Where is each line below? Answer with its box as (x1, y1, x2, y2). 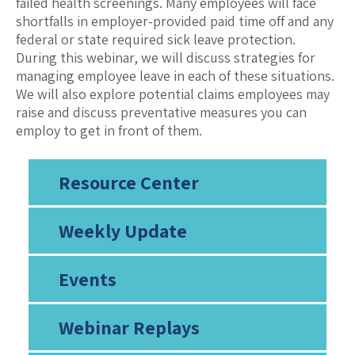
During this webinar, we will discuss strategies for (16, 48, 315, 67)
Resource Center (58, 170, 199, 196)
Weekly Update (58, 218, 187, 244)
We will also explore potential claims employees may (16, 85, 330, 104)
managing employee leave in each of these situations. (16, 67, 334, 86)
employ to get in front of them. (16, 121, 202, 140)
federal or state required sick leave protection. (16, 30, 296, 49)
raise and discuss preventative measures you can (16, 103, 307, 122)
